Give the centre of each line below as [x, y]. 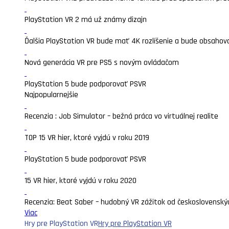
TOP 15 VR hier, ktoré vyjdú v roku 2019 [87, 138]
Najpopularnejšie [51, 95]
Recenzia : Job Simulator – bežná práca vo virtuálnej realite [121, 116]
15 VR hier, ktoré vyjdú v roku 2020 [81, 181]
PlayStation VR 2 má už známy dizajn [86, 20]
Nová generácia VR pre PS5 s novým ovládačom [102, 63]
